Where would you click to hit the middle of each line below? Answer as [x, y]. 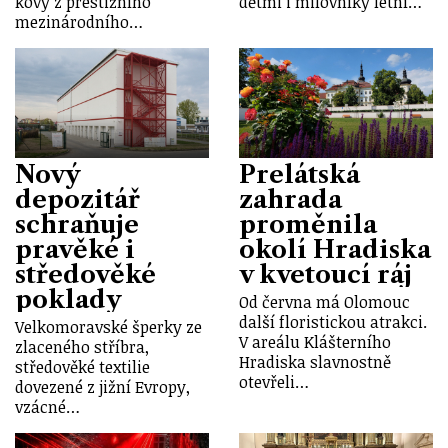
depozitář [77, 200]
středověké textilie [82, 367]
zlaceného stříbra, [82, 347]
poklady [68, 300]
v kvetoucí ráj [325, 275]
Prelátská [299, 175]
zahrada [290, 200]
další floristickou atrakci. [333, 322]
